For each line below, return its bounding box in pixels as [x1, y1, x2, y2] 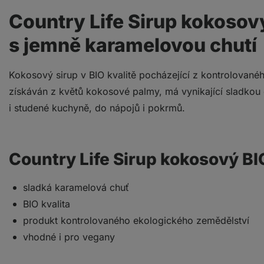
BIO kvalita [23, 198, 70, 210]
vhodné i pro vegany [23, 231, 115, 243]
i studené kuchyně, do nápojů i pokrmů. [9, 102, 185, 114]
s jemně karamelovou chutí [9, 34, 257, 57]
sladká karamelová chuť [23, 181, 129, 193]
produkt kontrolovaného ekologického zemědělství [23, 214, 249, 226]
